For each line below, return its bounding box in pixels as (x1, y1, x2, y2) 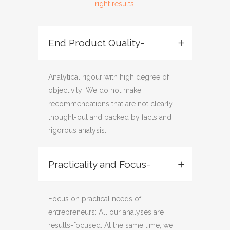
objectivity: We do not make (48, 86, 141, 94)
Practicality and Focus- (48, 159, 150, 170)
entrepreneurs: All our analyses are (48, 208, 164, 216)
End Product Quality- (48, 37, 144, 48)
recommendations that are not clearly (48, 100, 173, 108)
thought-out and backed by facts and (48, 113, 171, 121)
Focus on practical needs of (48, 195, 141, 203)
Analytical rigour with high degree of (48, 73, 169, 81)
